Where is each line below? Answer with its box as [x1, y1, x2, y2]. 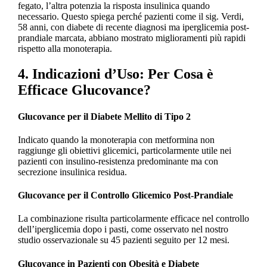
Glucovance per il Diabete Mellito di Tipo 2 [17, 111, 191, 122]
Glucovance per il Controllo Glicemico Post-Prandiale [17, 190, 233, 201]
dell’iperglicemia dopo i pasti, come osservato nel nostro [17, 224, 228, 235]
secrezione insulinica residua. [17, 166, 127, 177]
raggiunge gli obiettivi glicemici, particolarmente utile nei [17, 145, 231, 156]
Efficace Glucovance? [17, 82, 151, 98]
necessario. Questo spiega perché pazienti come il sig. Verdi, [17, 11, 244, 22]
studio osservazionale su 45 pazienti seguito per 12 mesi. [17, 235, 229, 246]
